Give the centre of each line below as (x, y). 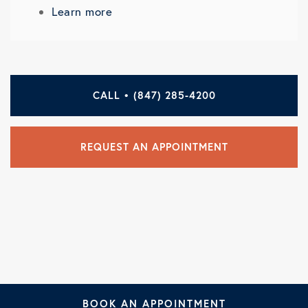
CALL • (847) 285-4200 (154, 95)
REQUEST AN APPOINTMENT (154, 147)
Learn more (82, 11)
